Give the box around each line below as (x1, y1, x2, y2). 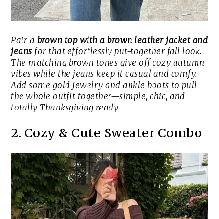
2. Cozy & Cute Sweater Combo (11, 125, 202, 141)
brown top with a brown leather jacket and (37, 35, 208, 46)
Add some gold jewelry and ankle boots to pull (11, 80, 197, 91)
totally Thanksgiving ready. (11, 102, 120, 113)
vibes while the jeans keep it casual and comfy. (11, 68, 197, 80)
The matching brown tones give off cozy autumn (11, 57, 205, 68)
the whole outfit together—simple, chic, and (11, 91, 185, 102)
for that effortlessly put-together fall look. (32, 46, 202, 57)
